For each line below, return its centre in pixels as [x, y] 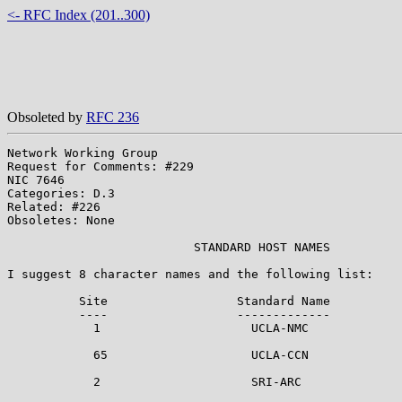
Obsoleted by [47, 117]
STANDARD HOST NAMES [169, 247]
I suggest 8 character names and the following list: [190, 274]
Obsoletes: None [61, 220]
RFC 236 [113, 117]
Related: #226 [54, 206]
